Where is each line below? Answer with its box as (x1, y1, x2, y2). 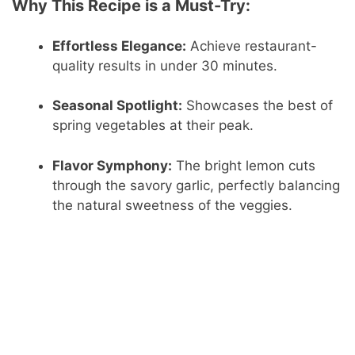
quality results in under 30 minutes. (52, 57, 278, 74)
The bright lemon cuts (172, 157, 316, 174)
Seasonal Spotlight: (52, 97, 183, 114)
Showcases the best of (182, 97, 334, 114)
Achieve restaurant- (186, 37, 318, 54)
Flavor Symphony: (52, 157, 173, 174)
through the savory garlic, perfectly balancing (52, 177, 341, 193)
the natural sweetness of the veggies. (52, 197, 293, 213)
